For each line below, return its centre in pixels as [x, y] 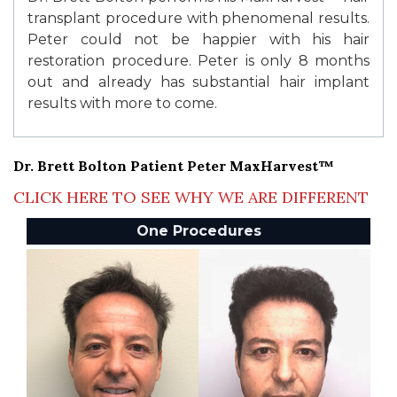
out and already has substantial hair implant [198, 82]
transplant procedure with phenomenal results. [198, 19]
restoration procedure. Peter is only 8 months [198, 61]
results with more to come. [122, 104]
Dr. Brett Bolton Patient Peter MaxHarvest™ [174, 166]
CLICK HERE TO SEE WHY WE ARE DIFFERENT [191, 198]
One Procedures [198, 231]
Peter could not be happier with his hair [198, 40]
